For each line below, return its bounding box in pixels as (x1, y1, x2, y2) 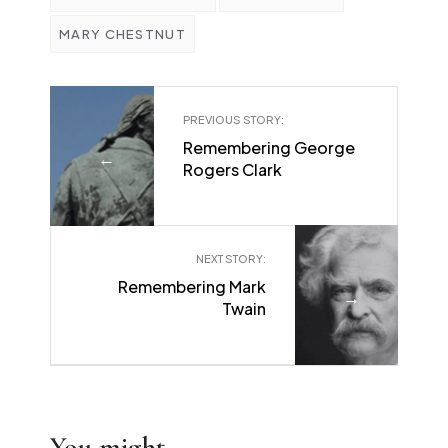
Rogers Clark (182, 159, 282, 181)
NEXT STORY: (196, 252, 267, 266)
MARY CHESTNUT (59, 26, 186, 43)
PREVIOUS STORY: (182, 113, 284, 127)
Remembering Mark (118, 276, 267, 298)
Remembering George (182, 137, 355, 159)
